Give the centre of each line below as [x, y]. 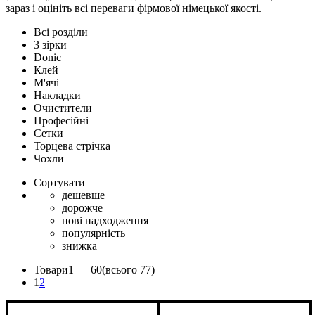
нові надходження [105, 220]
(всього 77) [128, 269]
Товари [51, 269]
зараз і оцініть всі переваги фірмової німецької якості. [134, 8]
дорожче [82, 207]
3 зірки [50, 44]
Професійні [61, 120]
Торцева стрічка [72, 146]
